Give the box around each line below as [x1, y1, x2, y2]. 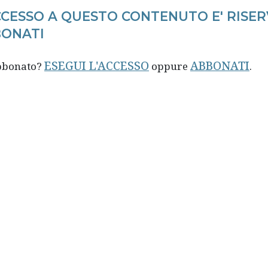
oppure [149, 59, 190, 73]
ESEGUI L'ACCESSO [44, 57, 149, 74]
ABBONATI [190, 57, 249, 74]
